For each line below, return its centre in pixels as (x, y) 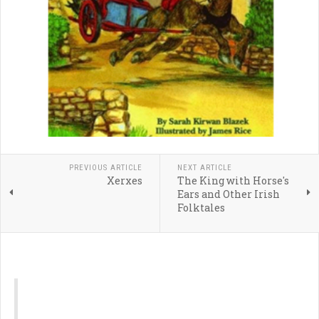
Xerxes (124, 181)
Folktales (201, 208)
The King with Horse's (233, 181)
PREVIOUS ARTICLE (105, 168)
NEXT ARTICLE (204, 168)
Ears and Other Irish (228, 194)
